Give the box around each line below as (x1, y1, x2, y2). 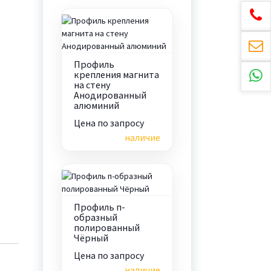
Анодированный (73, 89, 146, 101)
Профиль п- (73, 201, 125, 213)
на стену (73, 79, 111, 91)
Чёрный (73, 232, 108, 244)
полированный (73, 221, 140, 233)
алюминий (73, 99, 119, 111)
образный (73, 211, 117, 223)
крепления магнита (73, 68, 159, 80)
